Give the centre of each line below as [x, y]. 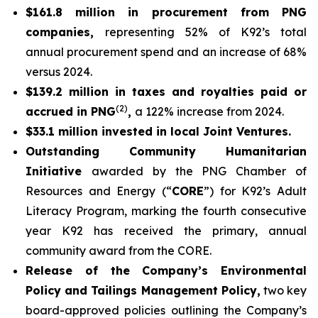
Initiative [59, 171]
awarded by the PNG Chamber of [199, 171]
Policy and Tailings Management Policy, [143, 290]
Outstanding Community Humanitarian [166, 151]
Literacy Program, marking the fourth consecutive [166, 211]
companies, [65, 32]
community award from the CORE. [119, 251]
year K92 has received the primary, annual [166, 231]
